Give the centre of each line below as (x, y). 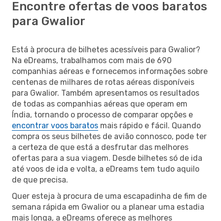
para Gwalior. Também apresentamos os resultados (106, 93)
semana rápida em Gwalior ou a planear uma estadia (108, 207)
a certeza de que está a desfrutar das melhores (100, 147)
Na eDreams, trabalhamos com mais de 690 (92, 60)
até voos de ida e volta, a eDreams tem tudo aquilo (106, 169)
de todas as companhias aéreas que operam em (100, 104)
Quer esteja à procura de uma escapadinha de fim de (109, 196)
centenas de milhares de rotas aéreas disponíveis (103, 82)
